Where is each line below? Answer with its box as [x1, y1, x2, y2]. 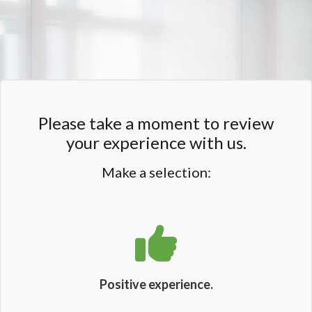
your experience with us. [65, 132, 247, 153]
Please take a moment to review [38, 113, 274, 133]
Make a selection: [101, 164, 211, 180]
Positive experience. [99, 276, 213, 292]
